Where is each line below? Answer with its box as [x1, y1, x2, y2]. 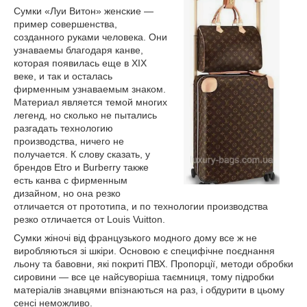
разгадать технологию [14, 122, 113, 134]
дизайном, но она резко [14, 187, 121, 199]
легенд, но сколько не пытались [14, 109, 157, 121]
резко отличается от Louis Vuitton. [14, 213, 168, 225]
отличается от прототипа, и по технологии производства [14, 200, 268, 212]
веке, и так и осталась [14, 70, 112, 82]
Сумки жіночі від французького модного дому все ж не [14, 232, 257, 243]
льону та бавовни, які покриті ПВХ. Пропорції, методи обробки [14, 258, 293, 269]
